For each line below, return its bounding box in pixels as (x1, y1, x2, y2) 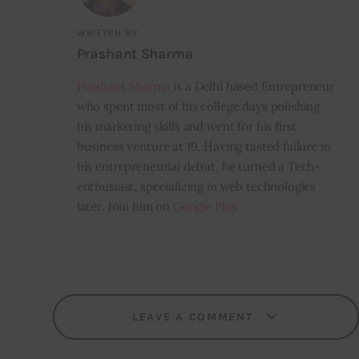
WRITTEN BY (76, 27, 139, 39)
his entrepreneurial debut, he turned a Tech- (76, 158, 321, 174)
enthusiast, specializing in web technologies (76, 178, 317, 194)
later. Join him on (76, 198, 173, 214)
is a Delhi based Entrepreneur (170, 78, 335, 94)
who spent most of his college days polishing (76, 98, 321, 114)
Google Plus (172, 198, 238, 214)
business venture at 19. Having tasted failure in (76, 138, 331, 154)
